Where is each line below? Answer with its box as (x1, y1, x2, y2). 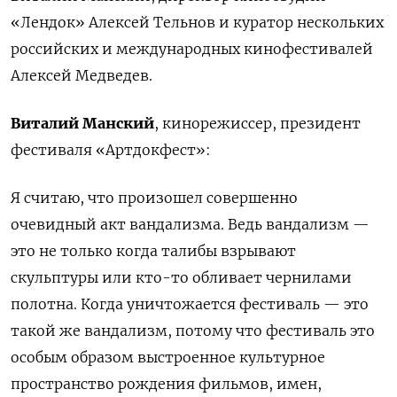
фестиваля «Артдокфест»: (11, 140, 211, 159)
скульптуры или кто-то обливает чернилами (11, 268, 352, 286)
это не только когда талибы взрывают (11, 241, 296, 260)
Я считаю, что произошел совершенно (11, 188, 298, 206)
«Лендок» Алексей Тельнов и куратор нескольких (11, 12, 384, 31)
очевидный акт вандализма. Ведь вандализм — (11, 214, 370, 233)
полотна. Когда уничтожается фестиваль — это (11, 294, 369, 313)
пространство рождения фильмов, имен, (11, 374, 322, 393)
